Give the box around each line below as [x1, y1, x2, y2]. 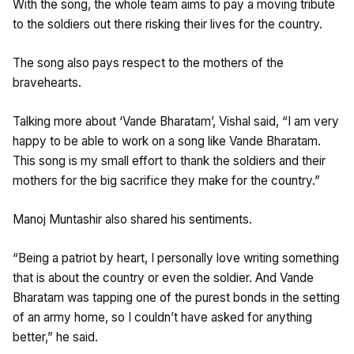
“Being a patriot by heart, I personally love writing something [13, 250, 339, 265]
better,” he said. [13, 329, 98, 345]
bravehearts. [13, 74, 81, 90]
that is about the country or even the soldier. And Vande [13, 269, 314, 285]
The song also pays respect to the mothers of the [13, 55, 284, 70]
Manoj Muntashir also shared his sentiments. [13, 211, 252, 227]
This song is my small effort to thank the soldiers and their [13, 153, 326, 168]
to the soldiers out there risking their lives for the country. [13, 16, 322, 32]
